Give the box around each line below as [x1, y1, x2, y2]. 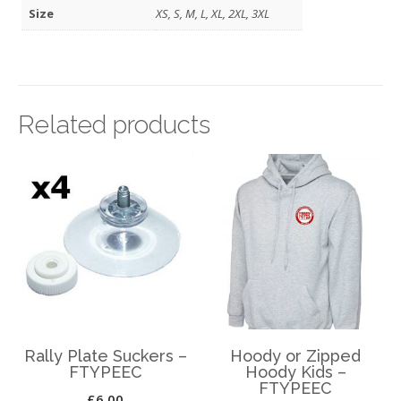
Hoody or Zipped [230, 346, 362, 366]
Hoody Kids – [244, 363, 346, 382]
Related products [18, 110, 210, 141]
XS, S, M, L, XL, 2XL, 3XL [156, 5, 270, 22]
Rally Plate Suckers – [23, 346, 187, 366]
